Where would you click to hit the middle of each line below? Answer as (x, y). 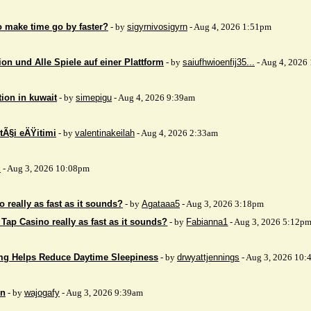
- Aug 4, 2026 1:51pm (229, 27)
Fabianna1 (207, 222)
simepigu (94, 98)
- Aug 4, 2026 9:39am (153, 98)
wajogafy (42, 293)
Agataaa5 (161, 204)
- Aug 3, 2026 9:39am (101, 293)
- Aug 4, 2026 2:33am (176, 133)
